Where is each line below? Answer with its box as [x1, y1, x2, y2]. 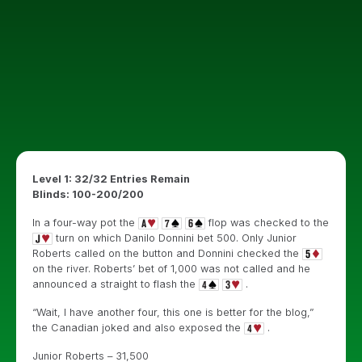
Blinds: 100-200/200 [32, 188, 144, 200]
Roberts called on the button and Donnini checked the [32, 247, 302, 259]
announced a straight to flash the [32, 278, 199, 290]
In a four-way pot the [32, 217, 138, 229]
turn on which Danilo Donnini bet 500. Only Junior [53, 232, 297, 244]
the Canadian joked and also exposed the [32, 322, 244, 334]
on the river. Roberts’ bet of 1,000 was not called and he [32, 263, 310, 275]
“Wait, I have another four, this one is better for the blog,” [32, 306, 314, 318]
